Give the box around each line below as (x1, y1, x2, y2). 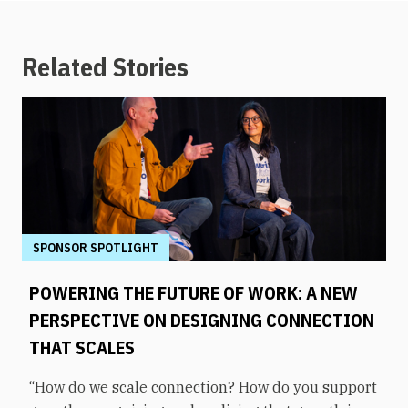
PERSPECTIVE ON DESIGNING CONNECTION (29, 307, 374, 332)
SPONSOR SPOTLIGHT (33, 239, 158, 256)
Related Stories (22, 49, 189, 84)
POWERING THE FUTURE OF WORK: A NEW (29, 280, 358, 305)
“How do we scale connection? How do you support (29, 377, 377, 396)
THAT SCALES (29, 334, 135, 360)
